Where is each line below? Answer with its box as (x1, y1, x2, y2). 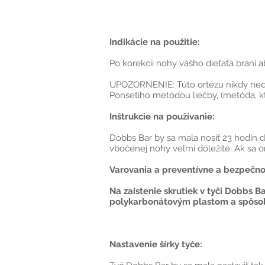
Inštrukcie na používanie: (109, 111, 215, 122)
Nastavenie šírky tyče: (109, 239, 202, 250)
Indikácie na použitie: (109, 37, 200, 47)
